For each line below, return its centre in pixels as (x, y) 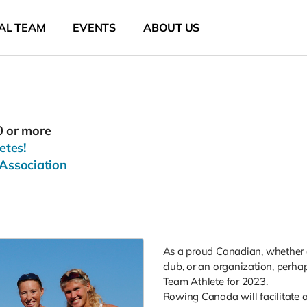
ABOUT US (172, 27)
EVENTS (95, 27)
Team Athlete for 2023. (215, 281)
